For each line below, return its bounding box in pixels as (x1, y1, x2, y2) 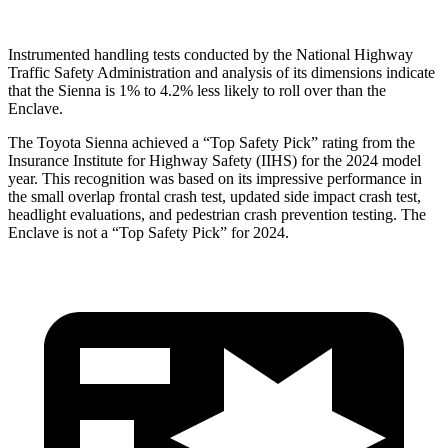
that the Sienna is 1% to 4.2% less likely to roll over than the (8, 81, 386, 99)
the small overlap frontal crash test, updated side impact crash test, (8, 187, 421, 205)
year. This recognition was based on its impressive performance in (8, 169, 422, 187)
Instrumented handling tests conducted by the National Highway (8, 45, 413, 63)
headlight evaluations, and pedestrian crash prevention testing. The (8, 205, 426, 223)
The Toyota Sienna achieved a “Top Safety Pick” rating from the (8, 133, 415, 151)
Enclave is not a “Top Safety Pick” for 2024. (8, 223, 289, 241)
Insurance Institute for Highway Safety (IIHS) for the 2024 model (8, 151, 421, 169)
